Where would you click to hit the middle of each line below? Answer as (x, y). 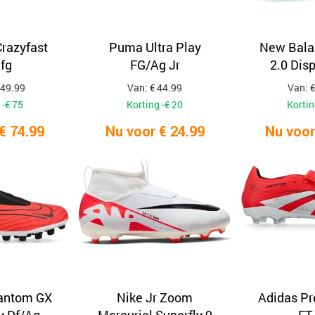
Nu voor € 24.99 (155, 131)
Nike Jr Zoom (155, 297)
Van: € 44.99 (155, 88)
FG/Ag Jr (155, 65)
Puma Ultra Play (155, 47)
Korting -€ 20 (155, 104)
